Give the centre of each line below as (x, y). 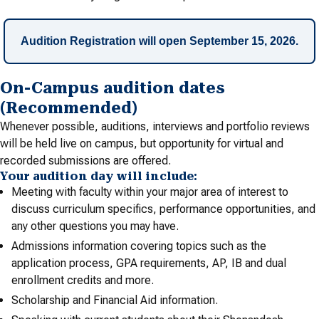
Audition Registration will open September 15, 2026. (159, 41)
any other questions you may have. (95, 226)
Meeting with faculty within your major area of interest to (150, 192)
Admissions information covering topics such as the (139, 246)
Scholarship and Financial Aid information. (115, 300)
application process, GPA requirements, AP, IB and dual (149, 263)
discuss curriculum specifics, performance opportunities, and (163, 209)
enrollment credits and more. (83, 280)
